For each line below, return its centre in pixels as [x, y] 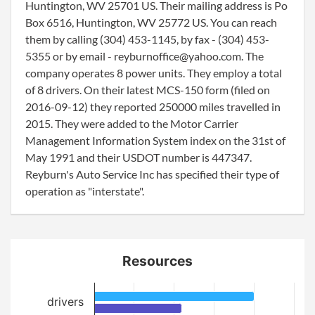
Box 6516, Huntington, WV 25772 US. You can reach [151, 22]
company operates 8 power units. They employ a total [154, 73]
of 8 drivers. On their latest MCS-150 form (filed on [148, 90]
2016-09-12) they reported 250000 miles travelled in [153, 107]
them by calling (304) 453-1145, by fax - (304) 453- [147, 39]
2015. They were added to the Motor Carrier [132, 123]
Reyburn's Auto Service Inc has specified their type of [152, 174]
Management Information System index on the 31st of [155, 140]
